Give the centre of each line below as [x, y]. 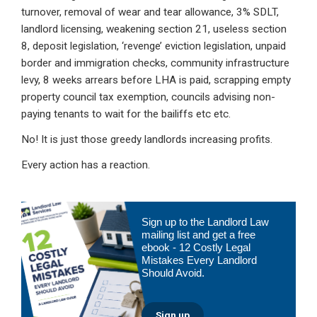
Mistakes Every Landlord [199, 260]
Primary [51, 212]
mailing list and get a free [198, 235]
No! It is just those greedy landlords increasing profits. [147, 140]
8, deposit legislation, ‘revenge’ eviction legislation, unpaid [154, 46]
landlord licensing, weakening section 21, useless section [154, 29]
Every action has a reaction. [86, 165]
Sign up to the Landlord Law [205, 222]
